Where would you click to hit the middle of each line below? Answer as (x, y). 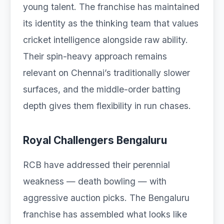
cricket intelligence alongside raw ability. (105, 40)
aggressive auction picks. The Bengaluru (106, 198)
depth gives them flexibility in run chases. (107, 106)
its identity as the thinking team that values (111, 23)
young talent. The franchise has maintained (111, 7)
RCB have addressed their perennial (96, 165)
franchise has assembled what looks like (105, 214)
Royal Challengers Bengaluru (95, 140)
